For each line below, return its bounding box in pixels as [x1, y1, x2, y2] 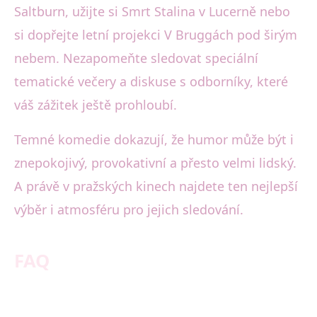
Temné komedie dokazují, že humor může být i [14, 130, 294, 148]
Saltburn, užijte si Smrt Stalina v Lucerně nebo [14, 2, 290, 20]
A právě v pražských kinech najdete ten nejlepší [14, 177, 298, 195]
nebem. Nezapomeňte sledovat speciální [14, 49, 258, 67]
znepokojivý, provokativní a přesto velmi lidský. [14, 154, 296, 171]
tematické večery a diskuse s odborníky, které [14, 72, 288, 90]
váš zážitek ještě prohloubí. [14, 96, 177, 113]
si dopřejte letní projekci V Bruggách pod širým [14, 25, 297, 43]
